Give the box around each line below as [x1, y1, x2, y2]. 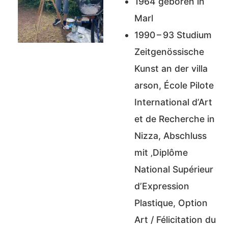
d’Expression [134, 180, 189, 191]
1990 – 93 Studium [134, 29, 212, 40]
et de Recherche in [134, 113, 215, 124]
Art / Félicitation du [134, 214, 216, 225]
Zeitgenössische [134, 46, 204, 57]
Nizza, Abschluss [134, 130, 207, 141]
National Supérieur [134, 163, 213, 175]
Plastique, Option [134, 197, 208, 208]
